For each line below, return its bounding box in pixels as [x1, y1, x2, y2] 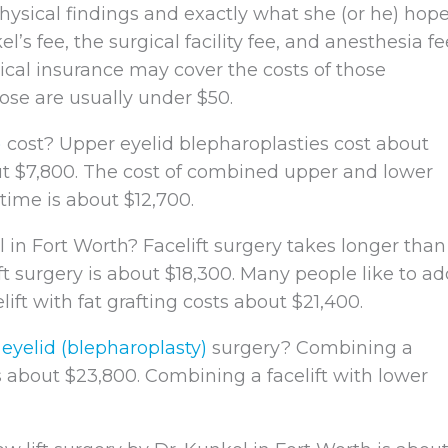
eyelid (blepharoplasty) [2, 336, 207, 359]
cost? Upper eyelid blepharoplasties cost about [2, 132, 429, 155]
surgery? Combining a [207, 336, 413, 359]
